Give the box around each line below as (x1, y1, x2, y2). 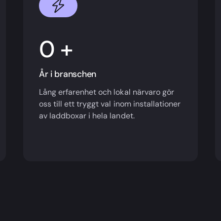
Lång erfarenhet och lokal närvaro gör (38, 87, 174, 98)
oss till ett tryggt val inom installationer (38, 99, 181, 110)
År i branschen (38, 68, 97, 80)
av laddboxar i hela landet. (38, 110, 135, 121)
